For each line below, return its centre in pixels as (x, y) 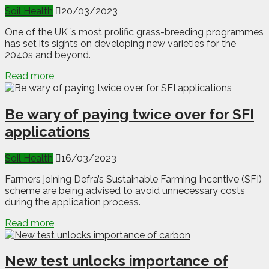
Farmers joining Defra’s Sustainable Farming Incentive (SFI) (133, 179)
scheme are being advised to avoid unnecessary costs (125, 190)
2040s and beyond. (48, 55)
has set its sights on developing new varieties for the (120, 43)
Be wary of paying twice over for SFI (129, 114)
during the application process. (73, 202)
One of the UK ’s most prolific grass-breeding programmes (134, 32)
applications (47, 131)
